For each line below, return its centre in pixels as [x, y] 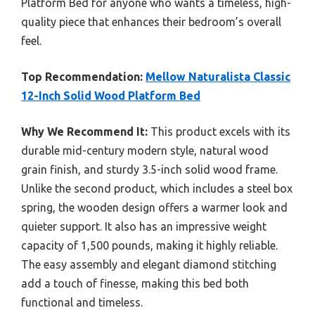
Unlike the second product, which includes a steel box [157, 188]
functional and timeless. [82, 302]
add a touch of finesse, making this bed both [135, 283]
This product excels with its [219, 131]
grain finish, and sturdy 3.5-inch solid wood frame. [149, 169]
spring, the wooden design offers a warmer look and [154, 207]
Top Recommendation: [82, 76]
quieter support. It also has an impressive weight [144, 226]
